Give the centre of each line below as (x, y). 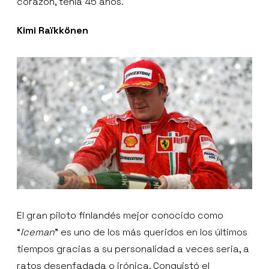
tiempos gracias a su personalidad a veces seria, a (133, 249)
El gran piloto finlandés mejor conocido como (120, 216)
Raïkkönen (63, 30)
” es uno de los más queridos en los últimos (151, 232)
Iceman (38, 232)
